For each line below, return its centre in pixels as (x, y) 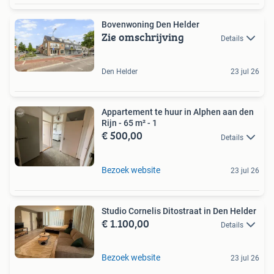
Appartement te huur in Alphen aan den (178, 112)
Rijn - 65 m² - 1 (129, 123)
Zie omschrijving (143, 37)
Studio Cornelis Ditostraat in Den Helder (179, 211)
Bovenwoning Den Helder (150, 25)
